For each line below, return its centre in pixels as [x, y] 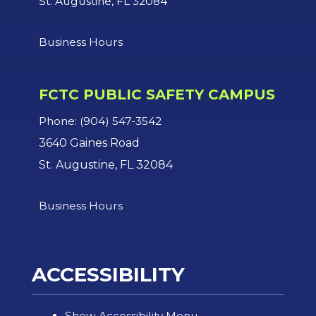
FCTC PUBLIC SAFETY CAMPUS [157, 95]
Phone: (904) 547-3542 [100, 121]
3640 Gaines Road [89, 143]
